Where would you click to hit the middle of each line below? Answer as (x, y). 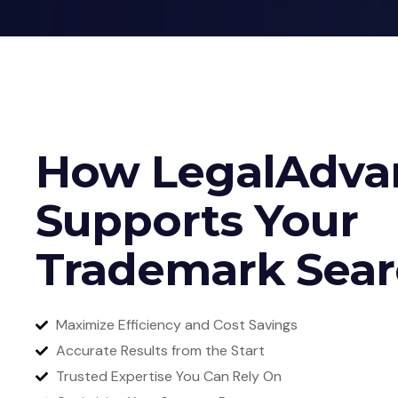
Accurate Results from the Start (160, 350)
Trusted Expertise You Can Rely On (168, 376)
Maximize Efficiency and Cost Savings (176, 325)
